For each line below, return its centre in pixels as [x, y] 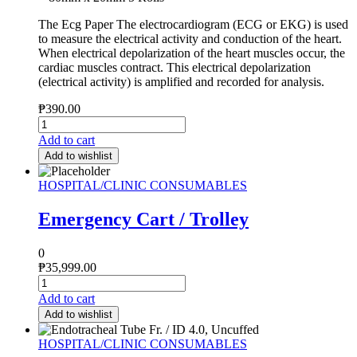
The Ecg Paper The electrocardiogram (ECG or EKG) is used [193, 24]
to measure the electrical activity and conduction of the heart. [190, 38]
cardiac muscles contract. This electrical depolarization [175, 67]
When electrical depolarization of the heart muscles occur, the [192, 53]
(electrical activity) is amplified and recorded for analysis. [181, 81]
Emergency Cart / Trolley [143, 219]
